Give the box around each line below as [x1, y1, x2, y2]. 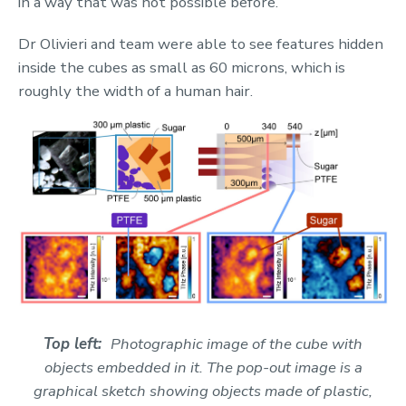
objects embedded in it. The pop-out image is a [43, 357, 362, 379]
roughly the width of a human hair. [18, 80, 253, 101]
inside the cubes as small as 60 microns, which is [18, 56, 345, 78]
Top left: [43, 333, 111, 355]
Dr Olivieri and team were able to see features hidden [18, 33, 383, 54]
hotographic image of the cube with [121, 333, 362, 355]
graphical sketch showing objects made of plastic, [34, 381, 372, 402]
